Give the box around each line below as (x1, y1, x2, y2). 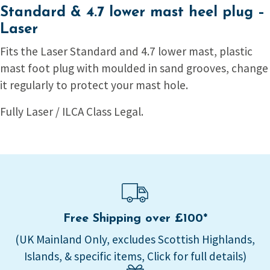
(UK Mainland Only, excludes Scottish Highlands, (15, 232, 255, 247)
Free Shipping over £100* (63, 213, 207, 225)
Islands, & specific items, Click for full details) (24, 249, 246, 264)
